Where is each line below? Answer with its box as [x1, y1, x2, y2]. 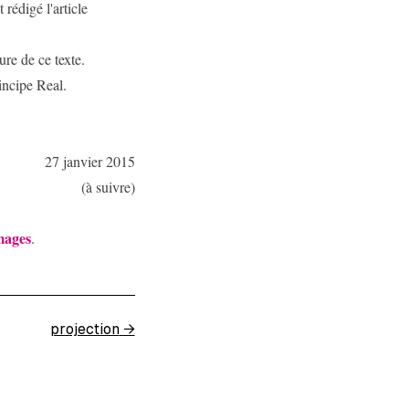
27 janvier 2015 [44, 152, 135, 171]
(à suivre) [80, 177, 135, 196]
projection [49, 320, 120, 338]
